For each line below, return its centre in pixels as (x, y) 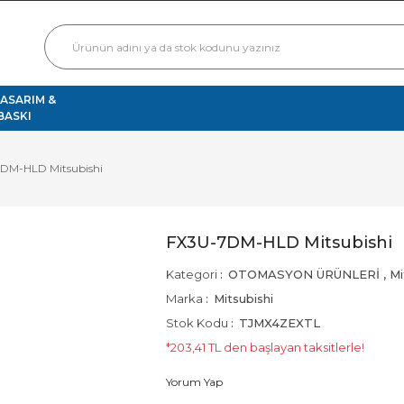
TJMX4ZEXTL (280, 323)
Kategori (192, 274)
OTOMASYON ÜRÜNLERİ (304, 274)
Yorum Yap (194, 382)
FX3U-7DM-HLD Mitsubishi (279, 243)
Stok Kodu (197, 323)
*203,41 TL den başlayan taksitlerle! (265, 347)
